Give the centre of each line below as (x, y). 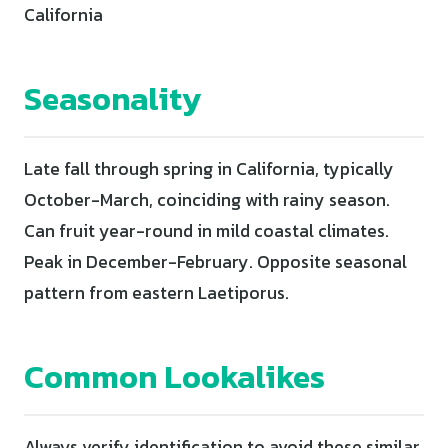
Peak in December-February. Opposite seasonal (215, 261)
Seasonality (112, 98)
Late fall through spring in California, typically (209, 168)
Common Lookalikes (174, 376)
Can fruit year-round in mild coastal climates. (206, 230)
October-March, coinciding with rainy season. (207, 199)
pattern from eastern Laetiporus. (156, 292)
